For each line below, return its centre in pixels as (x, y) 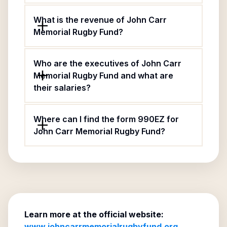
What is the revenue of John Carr (100, 20)
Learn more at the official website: (94, 214)
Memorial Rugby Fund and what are (103, 75)
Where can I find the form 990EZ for (106, 119)
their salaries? (62, 88)
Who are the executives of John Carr (107, 63)
